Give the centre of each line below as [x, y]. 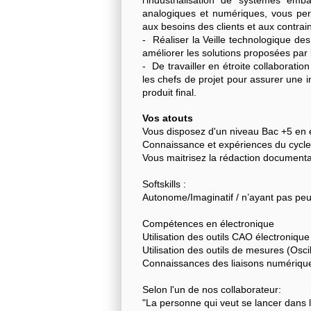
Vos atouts [168, 118]
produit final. [169, 93]
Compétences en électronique [208, 224]
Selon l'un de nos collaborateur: [212, 290]
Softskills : [164, 184]
